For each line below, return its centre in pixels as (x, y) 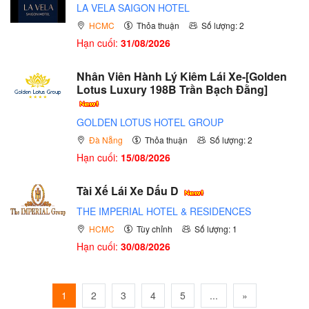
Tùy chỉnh (154, 228)
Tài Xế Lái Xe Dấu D (129, 191)
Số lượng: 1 (216, 228)
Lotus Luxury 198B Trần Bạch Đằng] (172, 89)
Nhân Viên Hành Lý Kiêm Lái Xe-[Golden (182, 76)
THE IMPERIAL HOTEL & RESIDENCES (164, 211)
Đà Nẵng (106, 140)
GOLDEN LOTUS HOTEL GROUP (150, 122)
